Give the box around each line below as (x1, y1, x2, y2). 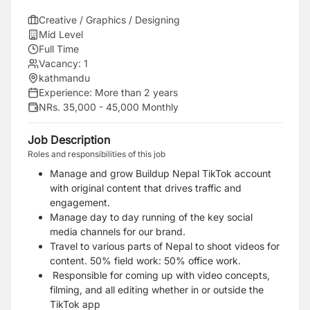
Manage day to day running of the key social (50, 211, 253, 223)
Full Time (39, 43, 79, 55)
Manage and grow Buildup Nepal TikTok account (50, 167, 271, 179)
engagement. (50, 197, 110, 208)
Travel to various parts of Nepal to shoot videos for (50, 240, 280, 252)
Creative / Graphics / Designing (39, 14, 180, 26)
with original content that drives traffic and (50, 182, 241, 194)
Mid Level (39, 28, 83, 40)
